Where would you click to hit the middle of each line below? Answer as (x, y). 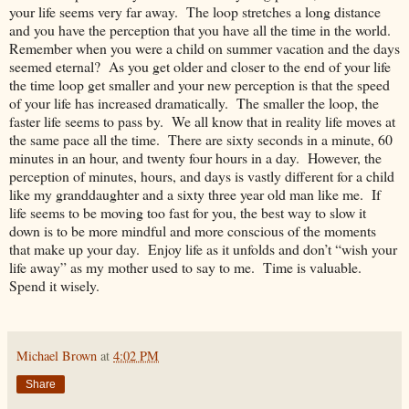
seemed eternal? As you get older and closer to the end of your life (200, 66)
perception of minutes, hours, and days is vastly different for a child (202, 175)
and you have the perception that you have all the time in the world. (202, 29)
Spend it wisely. (77, 285)
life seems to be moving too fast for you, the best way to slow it (188, 212)
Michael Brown (57, 355)
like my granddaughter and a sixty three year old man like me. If (195, 194)
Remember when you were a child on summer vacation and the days (204, 47)
